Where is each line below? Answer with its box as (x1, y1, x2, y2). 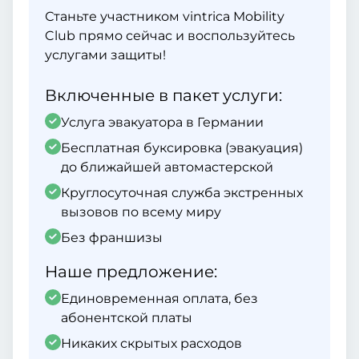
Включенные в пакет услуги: (45, 86, 282, 105)
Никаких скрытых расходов (61, 336, 242, 351)
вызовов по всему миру (61, 204, 221, 220)
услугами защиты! (45, 47, 166, 63)
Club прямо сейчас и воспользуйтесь (45, 28, 295, 43)
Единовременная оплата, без (61, 291, 258, 306)
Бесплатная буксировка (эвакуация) (61, 140, 303, 155)
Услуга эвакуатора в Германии (61, 115, 264, 130)
